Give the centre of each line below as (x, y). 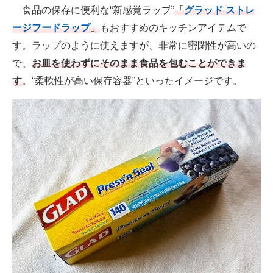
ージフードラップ (51, 28)
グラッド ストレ (219, 10)
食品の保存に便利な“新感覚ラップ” (93, 10)
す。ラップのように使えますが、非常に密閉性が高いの (134, 46)
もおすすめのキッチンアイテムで (173, 28)
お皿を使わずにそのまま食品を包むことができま (139, 63)
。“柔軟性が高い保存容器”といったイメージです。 (132, 81)
